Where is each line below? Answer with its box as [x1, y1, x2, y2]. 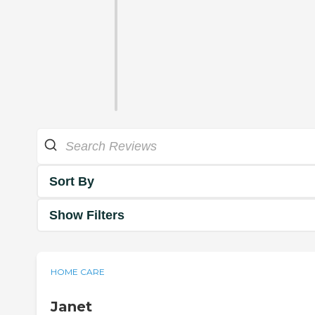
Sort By [49, 174, 94, 188]
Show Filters [49, 207, 124, 222]
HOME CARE [51, 266, 105, 278]
